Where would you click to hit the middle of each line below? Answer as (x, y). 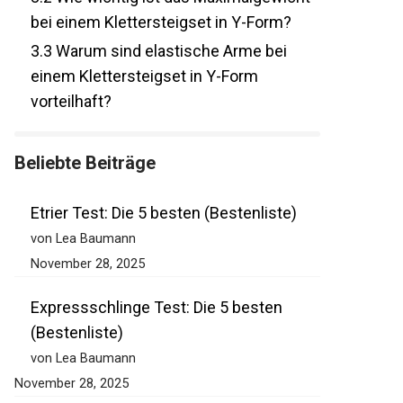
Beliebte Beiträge (76, 188)
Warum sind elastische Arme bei (160, 76)
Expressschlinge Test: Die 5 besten (147, 333)
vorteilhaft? (62, 127)
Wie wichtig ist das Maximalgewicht (172, 22)
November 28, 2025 (78, 289)
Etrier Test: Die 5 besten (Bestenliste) (154, 238)
